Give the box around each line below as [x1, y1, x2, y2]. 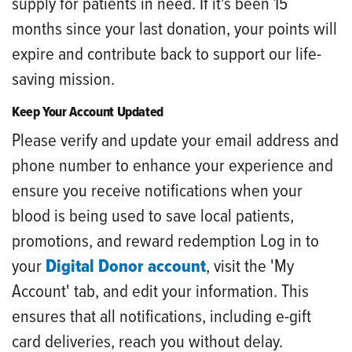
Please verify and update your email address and [12, 129, 339, 153]
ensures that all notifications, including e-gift [12, 305, 311, 329]
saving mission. [12, 68, 115, 92]
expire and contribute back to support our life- [12, 42, 321, 67]
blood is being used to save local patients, [12, 204, 294, 229]
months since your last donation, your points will [12, 17, 337, 42]
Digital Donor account [46, 255, 206, 279]
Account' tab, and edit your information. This [12, 280, 309, 304]
